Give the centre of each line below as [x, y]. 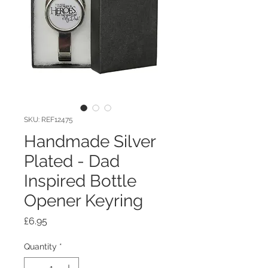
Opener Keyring [83, 200]
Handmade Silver [90, 141]
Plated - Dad [72, 161]
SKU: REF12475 [48, 119]
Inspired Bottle [80, 181]
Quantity [40, 246]
